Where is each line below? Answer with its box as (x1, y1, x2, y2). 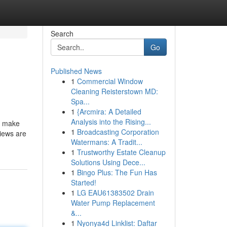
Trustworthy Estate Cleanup (77, 147, 166, 157)
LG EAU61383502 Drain (77, 187, 154, 198)
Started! (70, 177, 96, 187)
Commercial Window (77, 76, 143, 86)
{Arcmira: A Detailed (77, 106, 141, 117)
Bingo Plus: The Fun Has (77, 167, 157, 177)
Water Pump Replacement (70, 198, 155, 208)
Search (50, 28, 73, 39)
